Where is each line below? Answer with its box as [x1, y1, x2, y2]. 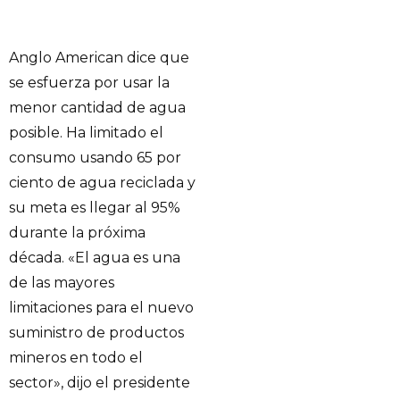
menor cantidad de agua [9, 98, 186, 116]
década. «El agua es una [9, 248, 180, 266]
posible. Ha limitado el [9, 123, 163, 141]
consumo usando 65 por [9, 148, 181, 166]
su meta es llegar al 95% [9, 198, 180, 216]
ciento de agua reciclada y [9, 173, 196, 191]
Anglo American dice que [9, 48, 189, 66]
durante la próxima [9, 223, 146, 241]
